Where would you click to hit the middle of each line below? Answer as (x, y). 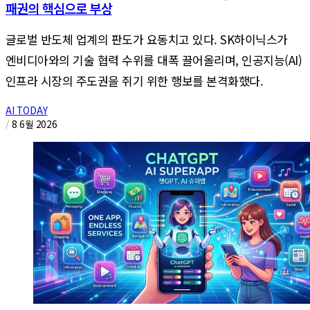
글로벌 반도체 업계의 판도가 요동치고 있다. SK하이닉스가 (147, 39)
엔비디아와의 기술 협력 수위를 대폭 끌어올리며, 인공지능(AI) (154, 60)
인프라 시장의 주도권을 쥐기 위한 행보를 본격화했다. (135, 80)
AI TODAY (27, 110)
